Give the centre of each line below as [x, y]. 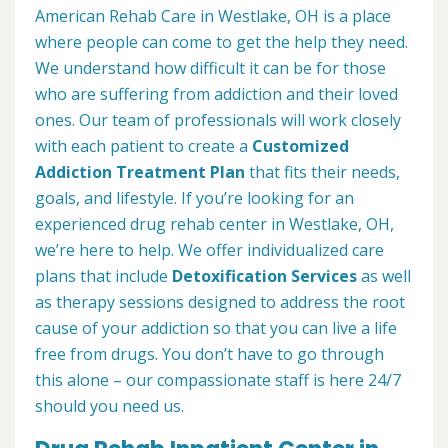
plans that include [103, 276]
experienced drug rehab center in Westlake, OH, [214, 224]
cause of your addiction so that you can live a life [216, 328]
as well [384, 276]
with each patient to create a [143, 146]
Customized [300, 146]
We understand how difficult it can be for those [210, 68]
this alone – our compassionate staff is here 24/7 [218, 380]
